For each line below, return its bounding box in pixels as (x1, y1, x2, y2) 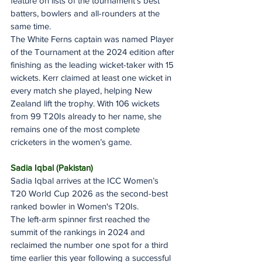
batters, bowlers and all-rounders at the (11, 8, 162, 18)
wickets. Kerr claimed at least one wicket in (11, 72, 174, 82)
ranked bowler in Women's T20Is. (11, 201, 139, 211)
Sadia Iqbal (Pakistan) (11, 162, 93, 173)
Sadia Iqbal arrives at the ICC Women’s (11, 175, 161, 185)
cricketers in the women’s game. (11, 136, 132, 147)
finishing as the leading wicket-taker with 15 (11, 59, 176, 70)
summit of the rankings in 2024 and (11, 226, 147, 237)
